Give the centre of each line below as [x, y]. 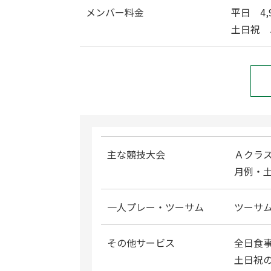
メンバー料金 [115, 12]
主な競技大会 [136, 154]
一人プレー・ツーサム [155, 207]
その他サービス [141, 243]
